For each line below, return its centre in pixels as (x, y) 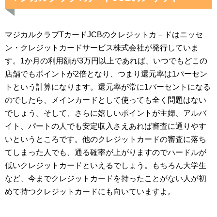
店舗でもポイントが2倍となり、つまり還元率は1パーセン (106, 74)
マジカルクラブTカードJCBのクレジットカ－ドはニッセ (104, 35)
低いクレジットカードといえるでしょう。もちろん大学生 (106, 165)
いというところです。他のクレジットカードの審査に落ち (106, 139)
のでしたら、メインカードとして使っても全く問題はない (106, 100)
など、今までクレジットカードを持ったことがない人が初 (106, 178)
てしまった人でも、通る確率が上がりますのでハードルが (106, 152)
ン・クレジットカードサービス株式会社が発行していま (102, 48)
